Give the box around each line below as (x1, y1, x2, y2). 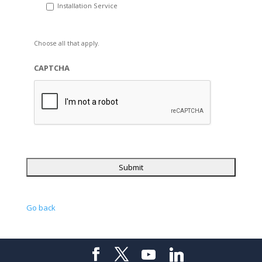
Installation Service (57, 1, 118, 11)
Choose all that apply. (33, 39, 99, 47)
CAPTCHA (33, 62, 70, 73)
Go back (26, 202, 56, 213)
